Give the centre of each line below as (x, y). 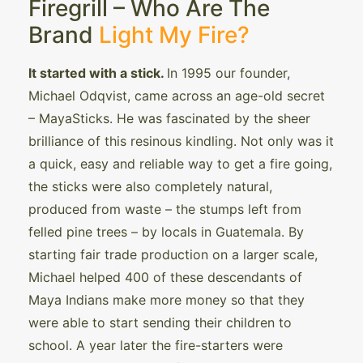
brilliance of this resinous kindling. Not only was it (181, 141)
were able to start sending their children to (160, 322)
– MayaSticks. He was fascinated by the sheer (169, 118)
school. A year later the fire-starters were (156, 345)
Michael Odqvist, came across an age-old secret (177, 95)
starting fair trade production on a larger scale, (173, 254)
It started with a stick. (98, 73)
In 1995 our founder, (228, 73)
